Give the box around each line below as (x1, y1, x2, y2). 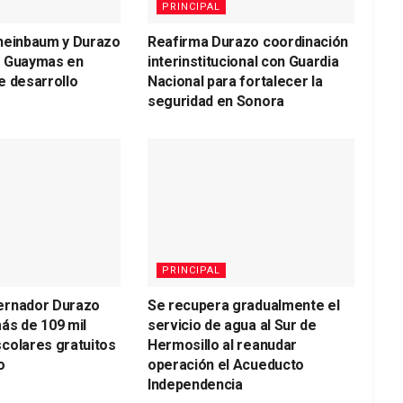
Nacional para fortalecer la (147, 73, 323, 91)
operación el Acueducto (147, 355, 304, 373)
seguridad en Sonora (147, 93, 284, 111)
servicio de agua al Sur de (147, 316, 317, 334)
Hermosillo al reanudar (147, 336, 297, 354)
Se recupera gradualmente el (147, 296, 340, 314)
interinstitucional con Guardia (147, 53, 339, 71)
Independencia (147, 375, 243, 393)
